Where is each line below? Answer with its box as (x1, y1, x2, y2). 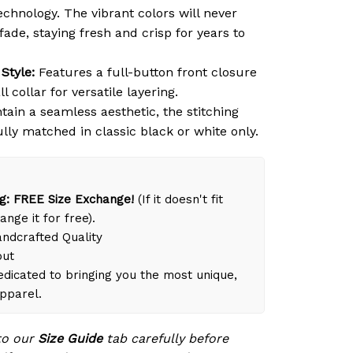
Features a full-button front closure (35, 64, 257, 80)
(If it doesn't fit (134, 191, 223, 206)
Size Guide (38, 330, 102, 346)
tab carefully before (102, 330, 229, 346)
